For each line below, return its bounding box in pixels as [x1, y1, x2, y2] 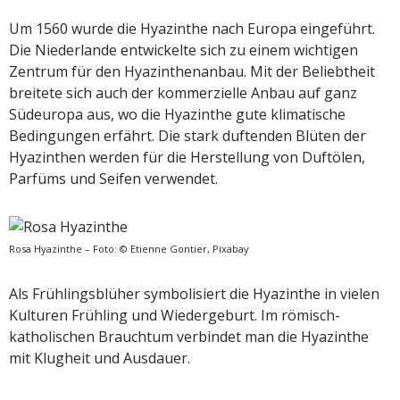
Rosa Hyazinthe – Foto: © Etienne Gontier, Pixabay [9, 241, 249, 255]
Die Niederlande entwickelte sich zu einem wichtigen [9, 39, 358, 60]
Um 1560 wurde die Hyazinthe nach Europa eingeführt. [9, 18, 375, 38]
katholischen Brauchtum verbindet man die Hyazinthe [9, 326, 369, 346]
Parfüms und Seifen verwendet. [9, 168, 218, 188]
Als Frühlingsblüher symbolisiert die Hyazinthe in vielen [9, 283, 379, 304]
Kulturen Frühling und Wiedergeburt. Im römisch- [9, 304, 340, 325]
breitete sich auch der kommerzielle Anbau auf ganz [9, 82, 357, 103]
